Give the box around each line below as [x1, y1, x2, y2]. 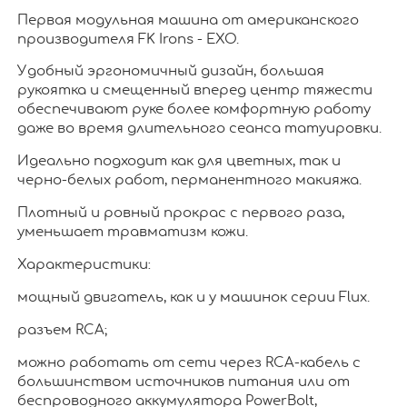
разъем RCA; [16, 323, 107, 338]
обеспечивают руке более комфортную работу [16, 103, 371, 117]
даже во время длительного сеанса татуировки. [16, 122, 382, 136]
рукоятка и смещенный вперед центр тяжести [16, 84, 372, 98]
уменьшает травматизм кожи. [16, 225, 248, 240]
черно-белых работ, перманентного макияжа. [16, 174, 362, 188]
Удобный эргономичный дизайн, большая [16, 65, 324, 79]
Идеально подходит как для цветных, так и [16, 154, 341, 169]
